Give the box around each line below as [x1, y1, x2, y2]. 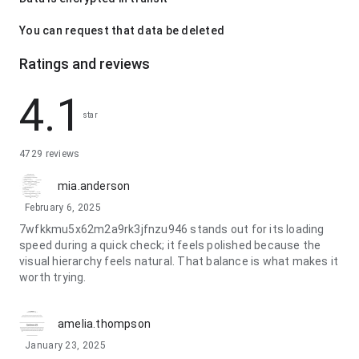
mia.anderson [58, 179, 131, 192]
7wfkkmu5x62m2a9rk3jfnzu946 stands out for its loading [19, 223, 325, 236]
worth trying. [19, 271, 87, 284]
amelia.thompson [58, 317, 151, 330]
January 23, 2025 [25, 340, 106, 351]
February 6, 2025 [25, 202, 101, 213]
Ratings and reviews [19, 55, 150, 72]
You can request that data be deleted [19, 24, 224, 37]
